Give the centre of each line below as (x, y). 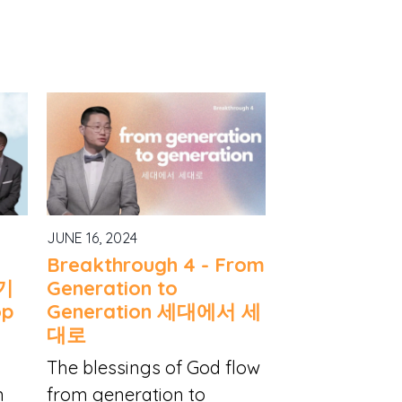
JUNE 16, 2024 (92, 238)
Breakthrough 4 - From (155, 264)
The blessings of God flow (153, 367)
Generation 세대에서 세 (153, 311)
